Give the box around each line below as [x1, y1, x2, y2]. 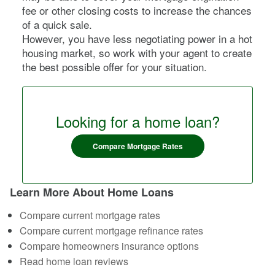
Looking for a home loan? [55, 110, 220, 132]
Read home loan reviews [20, 254, 128, 268]
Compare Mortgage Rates [92, 140, 183, 152]
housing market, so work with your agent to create [22, 44, 252, 60]
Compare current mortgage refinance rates [20, 223, 203, 238]
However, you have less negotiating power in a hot [22, 30, 252, 46]
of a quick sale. [22, 16, 92, 32]
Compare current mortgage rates [20, 207, 160, 222]
